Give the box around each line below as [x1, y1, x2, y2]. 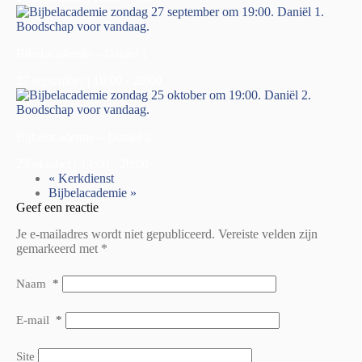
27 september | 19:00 [16, 73, 122, 87]
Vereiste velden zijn [218, 226, 318, 241]
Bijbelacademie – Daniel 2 [16, 129, 151, 144]
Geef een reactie [16, 200, 99, 214]
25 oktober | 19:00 [16, 156, 109, 170]
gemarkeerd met [16, 241, 101, 255]
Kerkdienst [55, 170, 114, 185]
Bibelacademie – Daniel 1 [16, 47, 148, 61]
